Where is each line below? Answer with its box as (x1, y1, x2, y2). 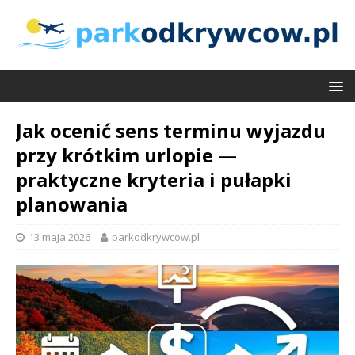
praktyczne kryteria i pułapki (16, 166, 292, 193)
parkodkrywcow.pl (112, 230, 200, 245)
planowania (16, 191, 128, 218)
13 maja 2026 (29, 230, 90, 245)
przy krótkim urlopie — (16, 142, 237, 169)
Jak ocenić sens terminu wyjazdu (16, 117, 326, 144)
